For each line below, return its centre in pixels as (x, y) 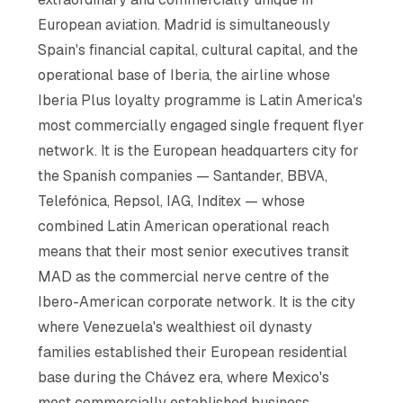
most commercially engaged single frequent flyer (201, 125)
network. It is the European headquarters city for (199, 150)
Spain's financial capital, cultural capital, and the (198, 49)
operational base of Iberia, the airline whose (184, 75)
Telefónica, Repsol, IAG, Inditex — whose (172, 201)
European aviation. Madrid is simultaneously (184, 24)
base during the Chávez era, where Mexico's (184, 377)
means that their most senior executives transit (194, 251)
